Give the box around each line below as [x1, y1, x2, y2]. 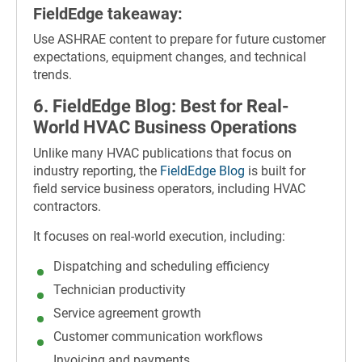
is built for [245, 162, 305, 179]
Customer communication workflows [53, 328, 263, 344]
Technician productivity [53, 281, 186, 297]
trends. [33, 67, 72, 83]
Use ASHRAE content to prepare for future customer [33, 32, 326, 48]
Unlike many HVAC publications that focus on [33, 145, 292, 161]
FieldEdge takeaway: [33, 3, 183, 23]
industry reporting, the [33, 162, 160, 179]
